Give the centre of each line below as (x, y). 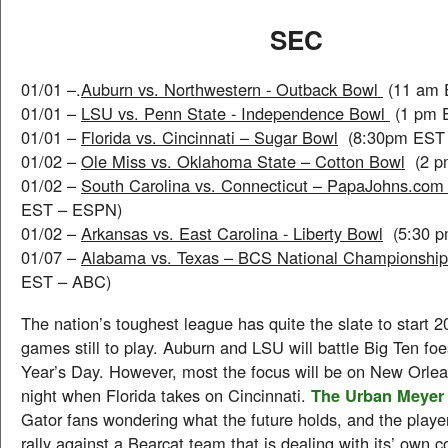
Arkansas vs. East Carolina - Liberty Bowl (232, 233)
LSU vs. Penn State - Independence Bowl (235, 113)
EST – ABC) (66, 281)
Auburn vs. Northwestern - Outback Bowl (232, 89)
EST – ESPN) (71, 209)
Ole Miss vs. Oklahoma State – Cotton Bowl (243, 161)
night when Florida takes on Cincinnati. (166, 395)
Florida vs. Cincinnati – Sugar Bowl (209, 137)
